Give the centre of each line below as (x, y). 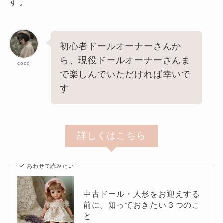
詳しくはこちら (111, 136)
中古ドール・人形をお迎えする (142, 194)
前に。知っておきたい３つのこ (142, 205)
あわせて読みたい (51, 166)
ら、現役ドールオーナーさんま (125, 60)
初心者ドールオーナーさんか (120, 47)
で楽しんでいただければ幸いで (125, 74)
